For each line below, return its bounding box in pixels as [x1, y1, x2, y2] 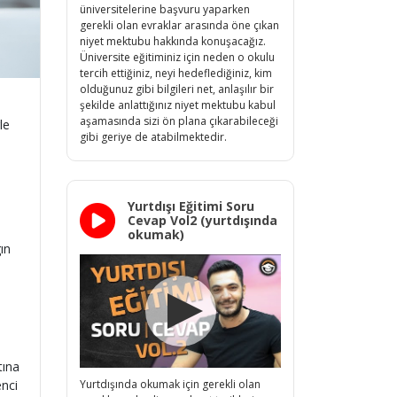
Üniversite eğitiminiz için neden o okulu [80, 49, 275, 65]
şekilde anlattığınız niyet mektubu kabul [80, 97, 276, 113]
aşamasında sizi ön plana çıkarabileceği [80, 113, 278, 128]
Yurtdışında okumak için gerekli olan [80, 376, 261, 392]
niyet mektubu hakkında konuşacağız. [80, 33, 266, 49]
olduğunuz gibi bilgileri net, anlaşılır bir [80, 81, 274, 97]
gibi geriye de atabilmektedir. [80, 128, 227, 144]
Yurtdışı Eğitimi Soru [128, 198, 254, 215]
